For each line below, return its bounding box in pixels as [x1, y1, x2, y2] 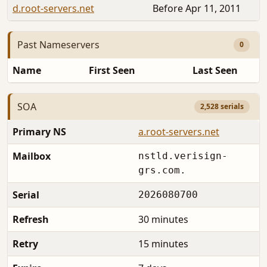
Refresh [13, 213, 49, 226]
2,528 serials [200, 101, 244, 112]
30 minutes [138, 213, 188, 226]
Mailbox [13, 150, 51, 163]
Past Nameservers [17, 38, 100, 52]
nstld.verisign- [138, 150, 228, 162]
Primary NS [13, 125, 66, 139]
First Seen [89, 63, 135, 77]
